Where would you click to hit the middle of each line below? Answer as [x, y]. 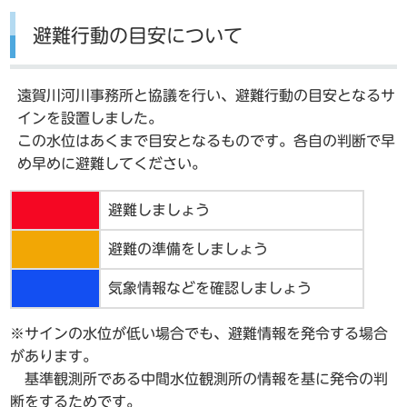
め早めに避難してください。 [112, 163]
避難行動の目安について [138, 36]
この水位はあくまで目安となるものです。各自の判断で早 [207, 140]
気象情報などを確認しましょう [210, 288]
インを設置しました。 [90, 118]
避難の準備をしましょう [189, 248]
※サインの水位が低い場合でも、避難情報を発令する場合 [199, 333]
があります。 [54, 356]
